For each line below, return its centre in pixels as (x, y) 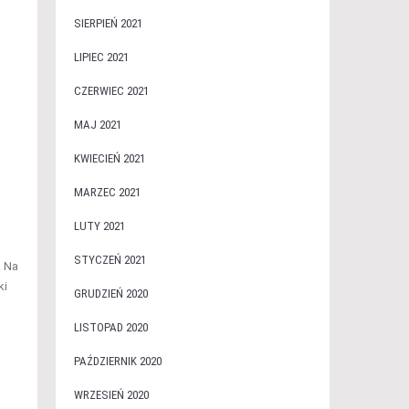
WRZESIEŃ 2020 (111, 395)
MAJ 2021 (97, 125)
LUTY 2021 (99, 226)
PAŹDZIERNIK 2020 (117, 361)
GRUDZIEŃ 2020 (110, 294)
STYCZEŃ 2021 (110, 260)
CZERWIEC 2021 (111, 91)
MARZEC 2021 (107, 192)
